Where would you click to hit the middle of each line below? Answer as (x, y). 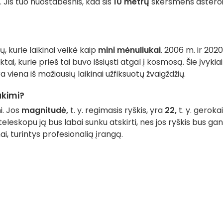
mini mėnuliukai (129, 50)
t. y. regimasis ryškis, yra (116, 110)
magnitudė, (45, 110)
